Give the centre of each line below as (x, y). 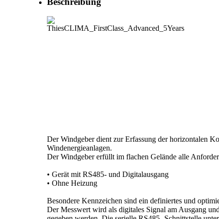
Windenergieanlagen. (79, 148)
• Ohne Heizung (72, 183)
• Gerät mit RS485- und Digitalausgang (108, 174)
